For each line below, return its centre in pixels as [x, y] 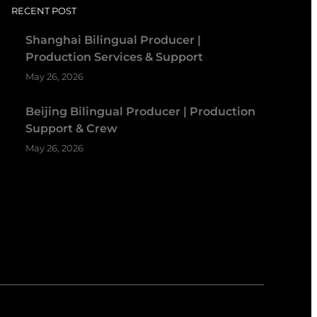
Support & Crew [71, 128]
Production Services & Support [114, 57]
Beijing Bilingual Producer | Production [140, 111]
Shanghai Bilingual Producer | [113, 40]
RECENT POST [44, 10]
